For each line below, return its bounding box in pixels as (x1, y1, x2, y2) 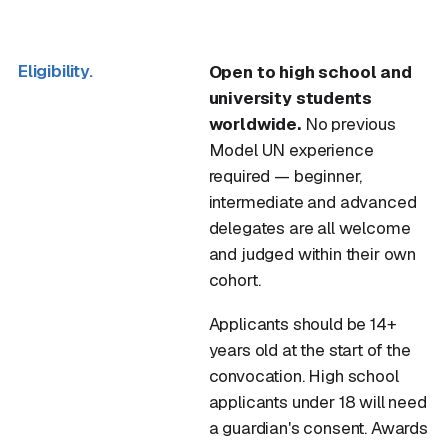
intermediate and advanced (208, 191, 417, 213)
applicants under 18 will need (208, 391, 427, 413)
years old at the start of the (208, 339, 411, 361)
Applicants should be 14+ (208, 313, 397, 335)
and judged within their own (208, 243, 417, 265)
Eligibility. (18, 60, 93, 82)
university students (208, 87, 372, 109)
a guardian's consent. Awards (208, 417, 428, 439)
